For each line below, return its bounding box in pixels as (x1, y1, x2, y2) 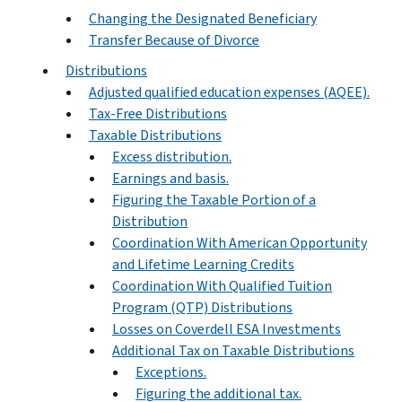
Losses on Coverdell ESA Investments (112, 319, 341, 338)
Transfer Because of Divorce (89, 30, 259, 49)
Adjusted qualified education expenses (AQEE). (89, 82, 370, 101)
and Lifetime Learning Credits (112, 254, 294, 274)
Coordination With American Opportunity (112, 232, 367, 252)
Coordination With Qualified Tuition (112, 275, 332, 295)
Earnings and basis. (112, 168, 229, 188)
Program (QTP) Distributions (112, 297, 293, 317)
